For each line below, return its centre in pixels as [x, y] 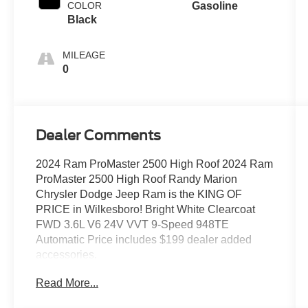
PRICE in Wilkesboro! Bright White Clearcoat [146, 209]
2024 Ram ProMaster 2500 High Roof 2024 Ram [155, 164]
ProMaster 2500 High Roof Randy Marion [137, 179]
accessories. [67, 254]
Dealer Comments [99, 135]
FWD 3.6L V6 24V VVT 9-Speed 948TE [133, 224]
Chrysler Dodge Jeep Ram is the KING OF [139, 194]
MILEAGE [84, 55]
